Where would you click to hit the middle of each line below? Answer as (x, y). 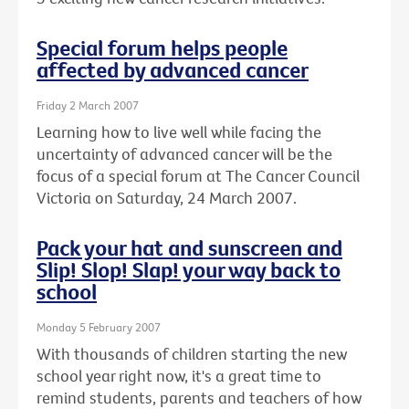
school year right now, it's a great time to (179, 376)
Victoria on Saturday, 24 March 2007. (167, 198)
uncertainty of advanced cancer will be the (184, 154)
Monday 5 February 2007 (99, 327)
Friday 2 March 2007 (88, 105)
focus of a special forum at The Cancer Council (198, 176)
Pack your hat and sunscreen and (189, 248)
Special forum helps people (162, 47)
